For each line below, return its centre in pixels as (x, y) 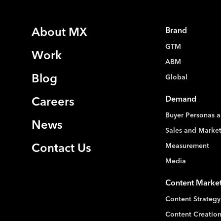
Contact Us (61, 149)
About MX (59, 33)
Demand (181, 99)
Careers (53, 102)
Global (176, 77)
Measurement (187, 146)
